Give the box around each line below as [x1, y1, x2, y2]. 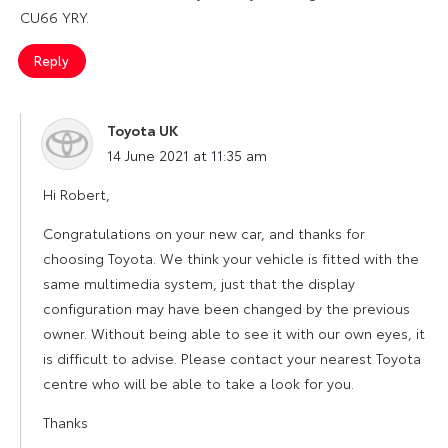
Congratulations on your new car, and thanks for [43, 222, 365, 243]
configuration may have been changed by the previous [43, 297, 410, 318]
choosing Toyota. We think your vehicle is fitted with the [43, 247, 419, 268]
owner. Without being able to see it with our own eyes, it [43, 322, 425, 343]
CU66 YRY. [20, 6, 89, 27]
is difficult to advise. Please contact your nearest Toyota [43, 347, 421, 368]
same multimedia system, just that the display [43, 272, 355, 293]
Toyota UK [107, 119, 178, 140]
